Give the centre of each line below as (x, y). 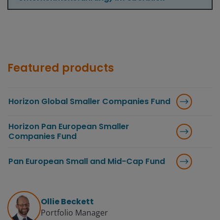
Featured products (61, 68)
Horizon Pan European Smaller (69, 126)
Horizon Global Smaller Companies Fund (89, 101)
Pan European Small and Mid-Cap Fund (87, 161)
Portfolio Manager (74, 212)
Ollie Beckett (67, 201)
